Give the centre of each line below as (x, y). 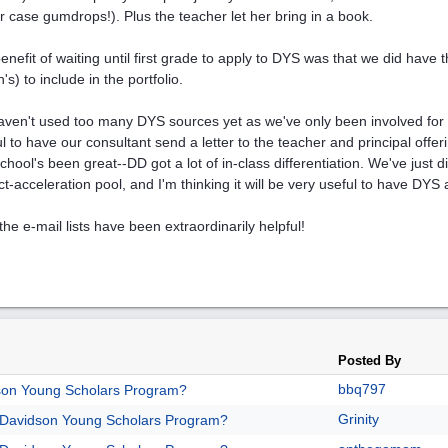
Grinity (358, 419)
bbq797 (362, 389)
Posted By (369, 360)
